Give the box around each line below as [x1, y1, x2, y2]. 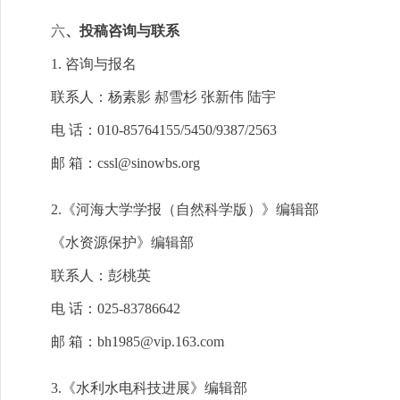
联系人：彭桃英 [51, 268, 151, 283]
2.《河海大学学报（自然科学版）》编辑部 [51, 202, 319, 217]
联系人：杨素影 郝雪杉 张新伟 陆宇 [51, 89, 276, 104]
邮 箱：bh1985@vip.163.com [51, 334, 224, 349]
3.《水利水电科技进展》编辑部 [51, 380, 247, 396]
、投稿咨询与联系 [65, 23, 179, 38]
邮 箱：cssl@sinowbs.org [51, 155, 200, 171]
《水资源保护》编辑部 [51, 235, 194, 250]
